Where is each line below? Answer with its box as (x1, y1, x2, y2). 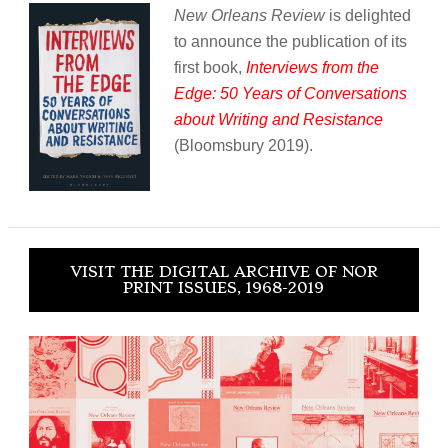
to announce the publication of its (173, 33, 407, 51)
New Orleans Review (173, 7, 325, 25)
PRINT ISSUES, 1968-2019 (123, 278, 325, 297)
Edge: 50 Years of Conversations (173, 85, 407, 103)
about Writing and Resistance (173, 111, 383, 129)
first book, (173, 59, 246, 77)
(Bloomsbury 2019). (173, 137, 313, 155)
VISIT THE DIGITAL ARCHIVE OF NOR (69, 262, 378, 281)
